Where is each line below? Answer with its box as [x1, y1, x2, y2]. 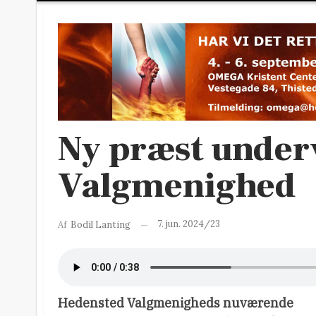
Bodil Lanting [71, 219, 130, 231]
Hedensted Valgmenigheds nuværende [58, 295, 293, 311]
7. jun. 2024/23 [157, 218, 220, 231]
